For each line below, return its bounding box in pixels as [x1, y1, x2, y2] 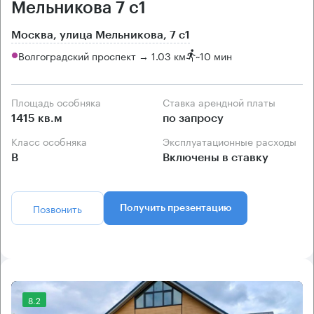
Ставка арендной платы [170, 94, 275, 110]
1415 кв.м [11, 113, 62, 125]
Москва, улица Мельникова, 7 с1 [11, 29, 190, 41]
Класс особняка [18, 133, 87, 149]
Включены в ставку [163, 152, 268, 164]
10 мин [200, 47, 232, 63]
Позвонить [33, 200, 82, 217]
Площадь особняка [18, 94, 101, 110]
